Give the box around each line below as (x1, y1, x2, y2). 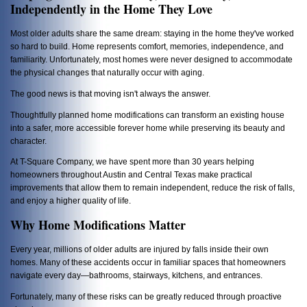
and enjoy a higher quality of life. (10, 196, 131, 206)
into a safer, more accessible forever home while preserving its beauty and (10, 123, 285, 132)
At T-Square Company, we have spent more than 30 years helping (10, 157, 254, 167)
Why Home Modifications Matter (10, 216, 186, 234)
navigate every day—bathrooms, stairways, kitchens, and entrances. (10, 271, 262, 280)
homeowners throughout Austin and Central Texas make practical (10, 170, 252, 180)
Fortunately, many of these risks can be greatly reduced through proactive (10, 291, 282, 301)
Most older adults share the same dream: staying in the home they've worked (10, 29, 294, 38)
